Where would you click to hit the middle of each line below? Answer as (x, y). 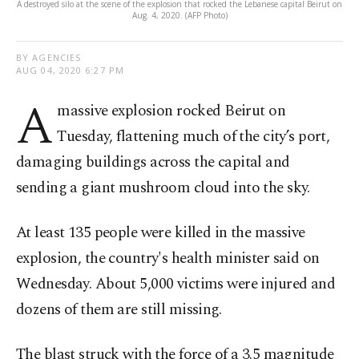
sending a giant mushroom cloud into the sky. (163, 188)
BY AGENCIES (49, 58)
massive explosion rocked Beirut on (171, 111)
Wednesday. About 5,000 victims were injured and (176, 284)
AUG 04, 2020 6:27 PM (70, 71)
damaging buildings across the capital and (153, 163)
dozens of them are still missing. (119, 310)
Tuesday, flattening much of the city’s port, (194, 137)
